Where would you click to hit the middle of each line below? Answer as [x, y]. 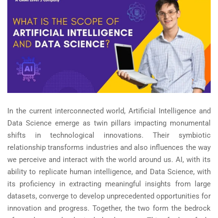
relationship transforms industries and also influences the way [109, 148]
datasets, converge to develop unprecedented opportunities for [109, 196]
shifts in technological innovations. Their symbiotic [109, 136]
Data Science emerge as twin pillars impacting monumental [109, 123]
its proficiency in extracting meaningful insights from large [109, 184]
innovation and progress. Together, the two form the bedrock [109, 209]
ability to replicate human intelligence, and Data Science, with [109, 172]
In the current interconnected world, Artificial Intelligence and [109, 111]
